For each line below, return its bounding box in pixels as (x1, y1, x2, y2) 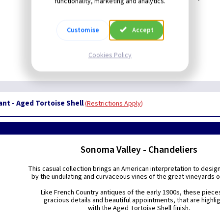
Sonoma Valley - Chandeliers (81, 143, 198, 157)
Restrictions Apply (87, 99, 141, 109)
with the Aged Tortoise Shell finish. (88, 203, 191, 213)
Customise (67, 25, 100, 35)
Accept (132, 25, 154, 35)
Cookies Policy (88, 50, 132, 60)
